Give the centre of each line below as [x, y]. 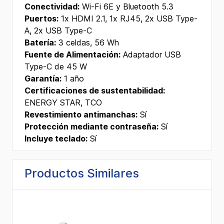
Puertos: [41, 18]
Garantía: [43, 78]
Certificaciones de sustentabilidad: [95, 90]
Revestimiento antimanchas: [81, 114]
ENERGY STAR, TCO [63, 102]
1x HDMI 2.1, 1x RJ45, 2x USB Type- [128, 18]
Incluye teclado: [56, 138]
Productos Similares [82, 173]
